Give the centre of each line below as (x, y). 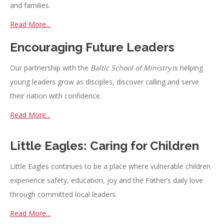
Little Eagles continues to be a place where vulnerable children (110, 166)
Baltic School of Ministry (131, 67)
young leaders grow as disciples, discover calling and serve (104, 81)
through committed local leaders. (63, 194)
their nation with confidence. (56, 95)
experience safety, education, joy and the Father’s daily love (106, 180)
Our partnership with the (50, 67)
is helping (187, 67)
